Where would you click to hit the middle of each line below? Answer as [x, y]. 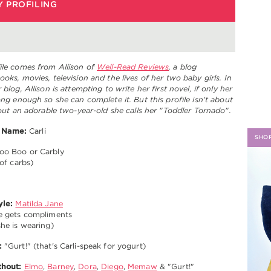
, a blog [183, 67]
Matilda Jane [39, 203]
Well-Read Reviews [133, 67]
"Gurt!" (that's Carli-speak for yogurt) [73, 246]
